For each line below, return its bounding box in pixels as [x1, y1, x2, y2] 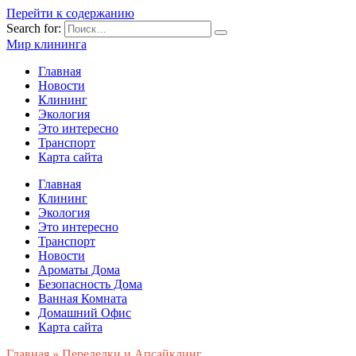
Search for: [6, 21, 61, 35]
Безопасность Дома [38, 277, 142, 291]
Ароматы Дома [38, 263, 120, 277]
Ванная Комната [38, 292, 127, 305]
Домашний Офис [38, 306, 131, 319]
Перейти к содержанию [6, 6, 134, 20]
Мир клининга [6, 37, 87, 51]
